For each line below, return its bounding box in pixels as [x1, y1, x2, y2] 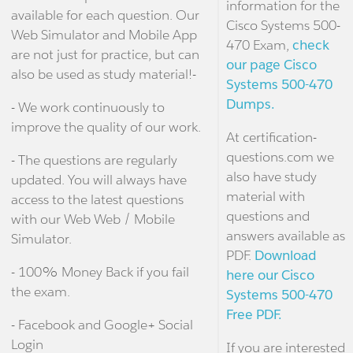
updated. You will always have [10, 171, 187, 189]
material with [225, 188, 305, 206]
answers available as [225, 227, 345, 245]
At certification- [225, 128, 317, 147]
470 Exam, [225, 36, 292, 54]
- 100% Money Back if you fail [10, 263, 189, 281]
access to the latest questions [10, 191, 184, 209]
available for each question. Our [10, 6, 199, 24]
